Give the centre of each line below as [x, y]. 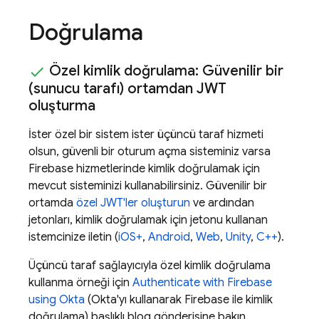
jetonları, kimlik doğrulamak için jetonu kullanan [148, 220]
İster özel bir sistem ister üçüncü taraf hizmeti [146, 134]
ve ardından [222, 203]
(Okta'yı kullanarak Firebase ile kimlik [179, 299]
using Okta [57, 299]
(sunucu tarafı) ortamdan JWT [127, 88]
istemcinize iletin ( [73, 237]
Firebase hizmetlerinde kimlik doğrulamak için [144, 168]
